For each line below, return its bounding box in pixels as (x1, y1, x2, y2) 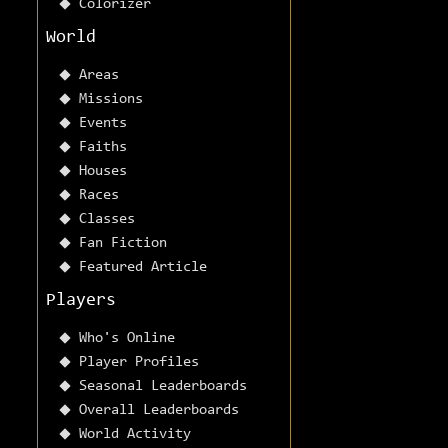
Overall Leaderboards (79, 403, 239, 419)
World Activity (79, 427, 191, 443)
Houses (79, 164, 127, 180)
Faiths (79, 140, 127, 156)
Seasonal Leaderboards (79, 379, 247, 395)
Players (46, 292, 116, 311)
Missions (79, 92, 143, 108)
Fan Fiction (79, 236, 167, 252)
